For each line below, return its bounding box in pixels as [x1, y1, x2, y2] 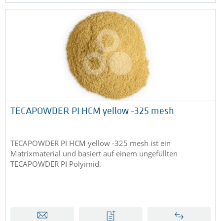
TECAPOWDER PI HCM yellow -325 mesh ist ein [10, 138, 171, 148]
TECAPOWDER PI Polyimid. [10, 159, 101, 169]
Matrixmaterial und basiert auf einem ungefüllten [10, 148, 178, 159]
